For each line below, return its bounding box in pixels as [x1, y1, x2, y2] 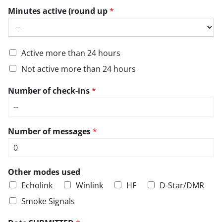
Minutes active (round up [8, 5, 110, 16]
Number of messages [8, 125, 93, 137]
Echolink [21, 179, 53, 191]
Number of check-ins [8, 85, 92, 96]
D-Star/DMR [160, 179, 204, 191]
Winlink [76, 179, 103, 191]
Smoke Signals [21, 195, 75, 207]
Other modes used [8, 166, 80, 177]
